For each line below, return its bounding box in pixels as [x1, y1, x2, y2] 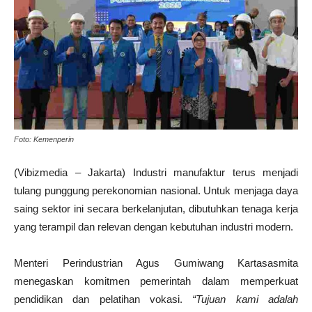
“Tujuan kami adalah [192, 293, 299, 306]
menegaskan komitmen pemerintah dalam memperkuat [14, 275, 298, 288]
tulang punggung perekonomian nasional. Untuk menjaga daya [14, 185, 298, 197]
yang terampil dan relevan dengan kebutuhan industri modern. [14, 221, 293, 233]
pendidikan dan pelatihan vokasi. [14, 293, 193, 306]
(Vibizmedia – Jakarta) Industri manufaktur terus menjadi [14, 166, 298, 179]
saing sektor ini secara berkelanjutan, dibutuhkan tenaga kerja [14, 203, 298, 215]
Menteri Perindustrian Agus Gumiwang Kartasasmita [14, 257, 298, 270]
